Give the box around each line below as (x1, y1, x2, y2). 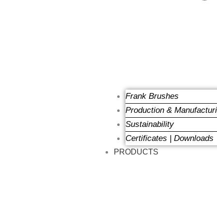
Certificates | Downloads (125, 134, 214, 143)
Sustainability (125, 120, 174, 129)
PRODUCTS (114, 148, 159, 156)
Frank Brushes (125, 92, 179, 101)
